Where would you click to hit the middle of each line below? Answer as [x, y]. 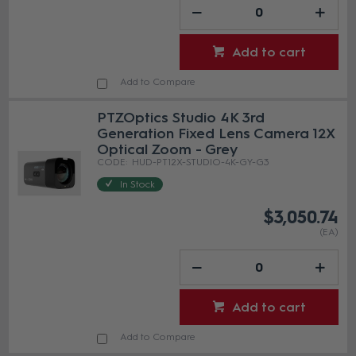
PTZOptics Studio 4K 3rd [181, 118]
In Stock [138, 185]
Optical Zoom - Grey [168, 150]
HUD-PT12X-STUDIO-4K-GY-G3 [201, 163]
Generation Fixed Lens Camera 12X [216, 134]
